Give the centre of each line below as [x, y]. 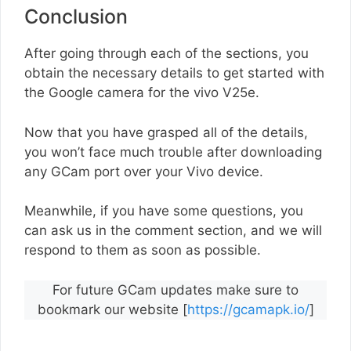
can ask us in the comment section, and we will [173, 231]
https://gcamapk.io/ [248, 309]
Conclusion [76, 17]
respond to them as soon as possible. [143, 250]
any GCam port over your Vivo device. [144, 171]
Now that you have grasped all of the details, [166, 132]
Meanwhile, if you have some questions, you [164, 211]
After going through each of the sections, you [166, 54]
